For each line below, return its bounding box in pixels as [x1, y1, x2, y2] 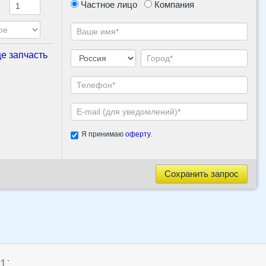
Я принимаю [81, 130, 125, 139]
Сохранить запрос [164, 169, 239, 179]
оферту [125, 130, 151, 139]
